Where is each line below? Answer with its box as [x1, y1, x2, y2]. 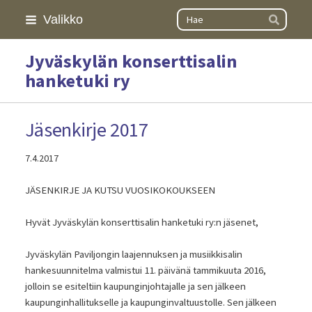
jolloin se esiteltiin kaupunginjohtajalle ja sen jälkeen [24, 280, 246, 293]
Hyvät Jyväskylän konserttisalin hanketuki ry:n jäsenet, [24, 216, 258, 229]
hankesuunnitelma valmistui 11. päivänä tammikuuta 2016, [24, 264, 266, 277]
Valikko [42, 12, 83, 26]
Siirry [7, 8, 29, 21]
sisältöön [7, 40, 46, 53]
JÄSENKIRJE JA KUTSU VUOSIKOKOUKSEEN [24, 184, 217, 197]
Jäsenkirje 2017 [24, 116, 148, 144]
